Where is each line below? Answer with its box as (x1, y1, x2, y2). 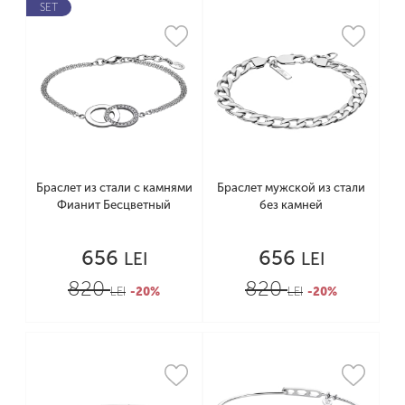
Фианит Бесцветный (57, 197, 171, 212)
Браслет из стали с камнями (35, 180, 193, 194)
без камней (259, 197, 323, 212)
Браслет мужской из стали (217, 180, 365, 194)
